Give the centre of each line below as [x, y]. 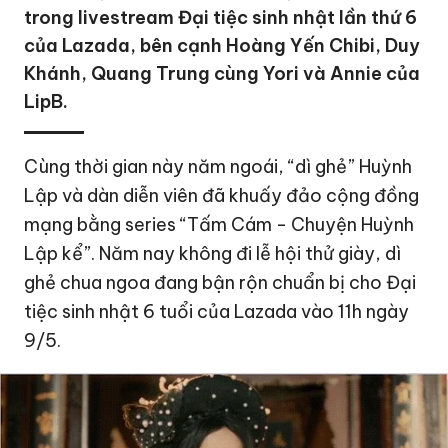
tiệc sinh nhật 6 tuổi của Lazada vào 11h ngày [217, 311]
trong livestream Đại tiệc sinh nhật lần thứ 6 [221, 17]
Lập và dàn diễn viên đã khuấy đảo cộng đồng [222, 195]
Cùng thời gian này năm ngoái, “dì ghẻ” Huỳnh [218, 166]
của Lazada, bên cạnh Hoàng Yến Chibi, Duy [222, 45]
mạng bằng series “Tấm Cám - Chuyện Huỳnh [219, 224]
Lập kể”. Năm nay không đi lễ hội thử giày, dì [213, 253]
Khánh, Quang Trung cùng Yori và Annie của [222, 73]
